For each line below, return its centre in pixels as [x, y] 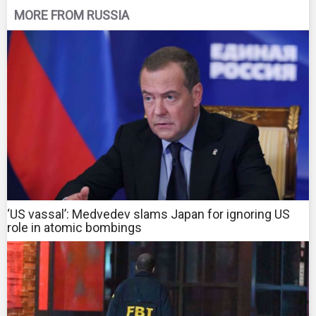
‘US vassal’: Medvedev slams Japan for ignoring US [148, 214]
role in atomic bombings [74, 228]
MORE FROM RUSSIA [72, 16]
